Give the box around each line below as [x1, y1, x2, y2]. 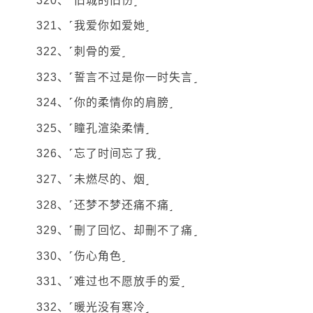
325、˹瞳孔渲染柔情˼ [36, 122, 150, 134]
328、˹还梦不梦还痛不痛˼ [36, 198, 174, 211]
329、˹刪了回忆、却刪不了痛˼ [36, 224, 198, 237]
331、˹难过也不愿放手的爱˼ [36, 275, 186, 288]
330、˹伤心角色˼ [36, 249, 126, 262]
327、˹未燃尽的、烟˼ [36, 173, 150, 185]
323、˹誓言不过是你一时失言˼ [36, 71, 198, 83]
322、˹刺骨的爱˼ [36, 45, 126, 57]
